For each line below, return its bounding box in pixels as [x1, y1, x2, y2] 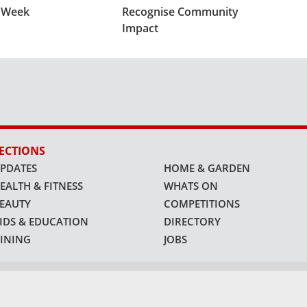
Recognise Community [122, 3, 239, 19]
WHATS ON [164, 179, 218, 193]
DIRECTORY [164, 214, 221, 229]
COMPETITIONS [164, 197, 240, 211]
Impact [122, 20, 159, 36]
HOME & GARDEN [164, 161, 250, 175]
